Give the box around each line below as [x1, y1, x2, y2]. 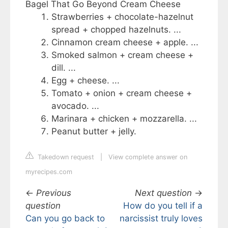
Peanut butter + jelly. [51, 126, 136, 137]
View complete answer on [108, 153, 187, 161]
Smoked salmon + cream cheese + [51, 50, 193, 61]
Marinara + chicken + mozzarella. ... [51, 113, 197, 124]
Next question [135, 187, 192, 198]
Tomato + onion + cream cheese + [51, 88, 192, 99]
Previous [36, 187, 71, 198]
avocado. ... [51, 101, 99, 111]
